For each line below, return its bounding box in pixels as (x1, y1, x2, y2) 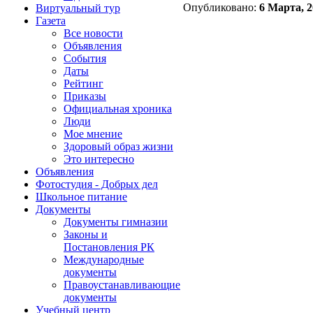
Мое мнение (64, 128, 122, 140)
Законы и (64, 228, 108, 240)
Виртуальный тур (36, 2, 120, 14)
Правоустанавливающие (64, 279, 180, 291)
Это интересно (64, 153, 134, 165)
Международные (64, 254, 144, 265)
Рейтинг (64, 78, 103, 89)
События (64, 52, 106, 64)
